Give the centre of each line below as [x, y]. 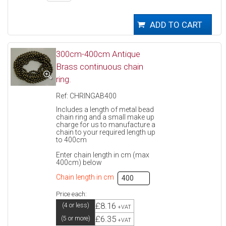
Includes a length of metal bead [105, 109]
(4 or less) [75, 205]
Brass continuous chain [100, 66]
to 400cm [72, 139]
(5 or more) [75, 218]
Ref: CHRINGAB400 [87, 96]
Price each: [72, 194]
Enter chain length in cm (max [103, 155]
